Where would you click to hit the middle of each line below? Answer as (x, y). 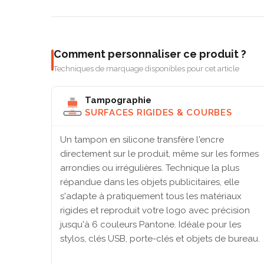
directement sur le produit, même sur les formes (159, 154)
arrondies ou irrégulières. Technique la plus (150, 168)
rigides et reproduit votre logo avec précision (155, 211)
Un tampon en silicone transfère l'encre (142, 140)
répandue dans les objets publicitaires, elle (150, 182)
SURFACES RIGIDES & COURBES (159, 112)
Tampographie (118, 100)
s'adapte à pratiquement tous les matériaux (151, 197)
